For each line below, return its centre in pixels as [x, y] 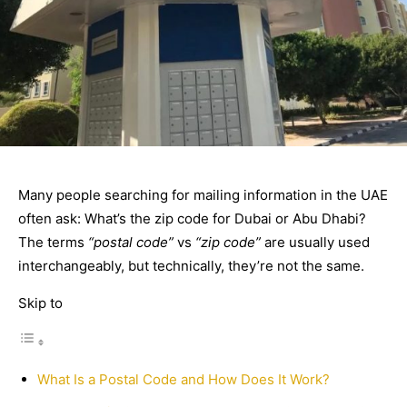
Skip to [40, 303]
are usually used [315, 242]
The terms [53, 242]
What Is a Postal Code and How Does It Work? [184, 379]
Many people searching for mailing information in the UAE [203, 194]
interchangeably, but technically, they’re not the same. [191, 265]
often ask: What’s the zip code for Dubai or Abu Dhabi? [192, 218]
